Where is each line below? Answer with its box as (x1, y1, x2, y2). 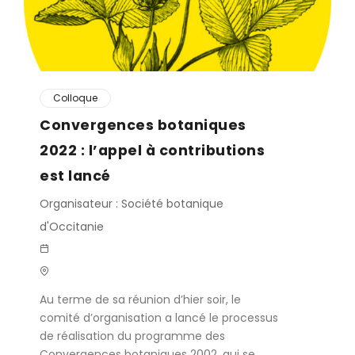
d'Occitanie (40, 219, 104, 235)
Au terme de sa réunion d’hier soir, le (40, 292, 241, 307)
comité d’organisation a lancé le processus (40, 310, 278, 326)
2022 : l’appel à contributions (40, 140, 265, 160)
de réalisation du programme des (40, 328, 225, 344)
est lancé (40, 166, 111, 185)
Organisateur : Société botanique (40, 196, 223, 212)
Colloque (53, 91, 97, 105)
